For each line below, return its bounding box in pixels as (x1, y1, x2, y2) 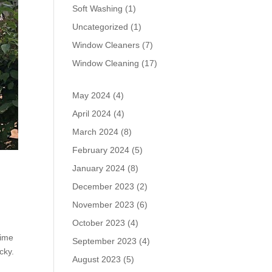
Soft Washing (72, 3, 123, 13)
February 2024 (72, 144, 130, 155)
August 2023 (72, 254, 121, 264)
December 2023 (72, 181, 135, 191)
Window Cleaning (72, 58, 140, 68)
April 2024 (72, 108, 112, 118)
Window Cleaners (72, 39, 140, 50)
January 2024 (72, 163, 126, 173)
